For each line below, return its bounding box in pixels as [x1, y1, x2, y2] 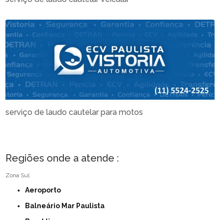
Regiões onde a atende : [5, 152, 119, 164]
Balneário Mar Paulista [30, 201, 105, 210]
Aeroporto [29, 186, 61, 194]
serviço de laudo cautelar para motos [5, 107, 143, 117]
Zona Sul [5, 171, 30, 179]
